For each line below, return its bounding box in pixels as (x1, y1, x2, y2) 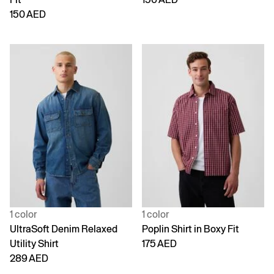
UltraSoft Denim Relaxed (10, 223, 117, 235)
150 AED (10, 9, 46, 21)
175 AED (142, 237, 177, 250)
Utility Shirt (10, 237, 59, 250)
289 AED (10, 252, 48, 264)
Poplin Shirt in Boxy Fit (142, 223, 239, 235)
